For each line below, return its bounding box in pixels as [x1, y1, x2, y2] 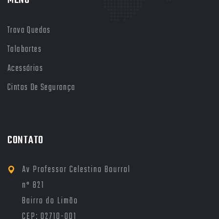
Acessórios [7, 62, 43, 76]
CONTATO [7, 132, 44, 149]
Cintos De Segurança [7, 81, 76, 95]
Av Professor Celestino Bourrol [22, 163, 131, 177]
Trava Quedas [7, 23, 51, 38]
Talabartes [7, 43, 42, 57]
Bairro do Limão [22, 194, 78, 208]
